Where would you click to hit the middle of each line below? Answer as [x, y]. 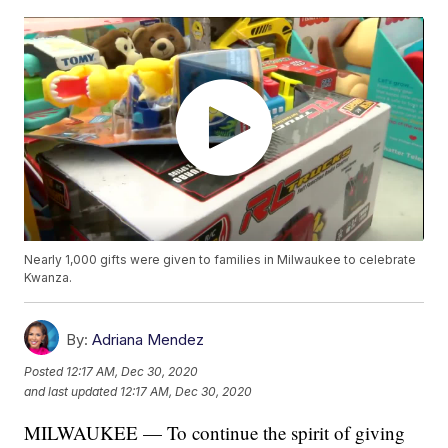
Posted [45, 371]
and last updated [71, 391]
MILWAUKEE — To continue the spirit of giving [215, 433]
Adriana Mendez [148, 340]
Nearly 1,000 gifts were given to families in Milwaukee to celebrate [220, 260]
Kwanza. [48, 278]
